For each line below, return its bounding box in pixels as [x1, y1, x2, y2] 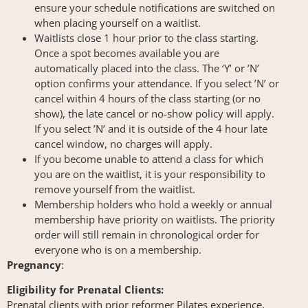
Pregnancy [7, 257, 61, 272]
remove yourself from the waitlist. [34, 181, 195, 196]
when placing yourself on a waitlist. [34, 15, 201, 30]
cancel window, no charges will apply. [34, 136, 212, 151]
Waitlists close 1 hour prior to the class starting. [34, 30, 258, 45]
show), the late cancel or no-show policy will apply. [34, 106, 274, 120]
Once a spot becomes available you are [34, 45, 219, 60]
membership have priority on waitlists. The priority [34, 212, 275, 226]
